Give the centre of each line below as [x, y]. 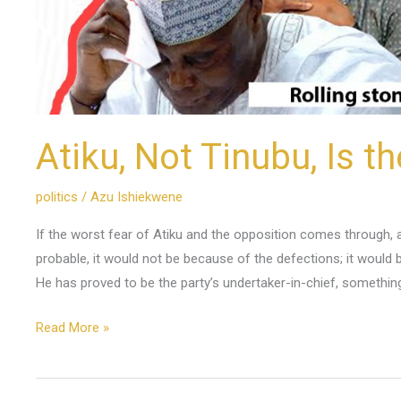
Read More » [73, 327]
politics [57, 197]
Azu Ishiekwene [137, 197]
